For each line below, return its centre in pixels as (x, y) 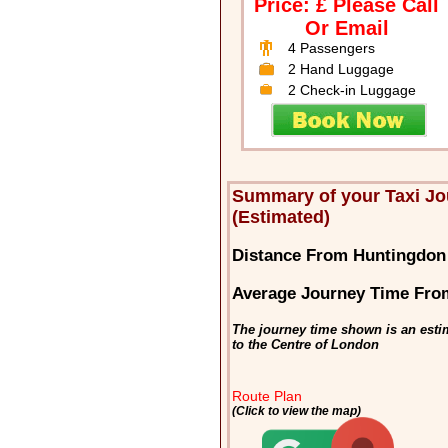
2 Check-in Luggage (351, 90)
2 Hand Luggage (340, 69)
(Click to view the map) (297, 411)
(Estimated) (281, 217)
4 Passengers (331, 48)
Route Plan (267, 396)
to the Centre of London (306, 345)
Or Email (346, 28)
